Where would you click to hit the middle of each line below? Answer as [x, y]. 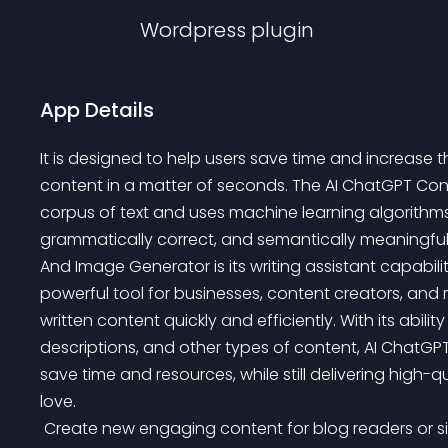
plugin [282, 30]
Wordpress [193, 30]
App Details [97, 110]
